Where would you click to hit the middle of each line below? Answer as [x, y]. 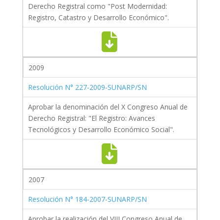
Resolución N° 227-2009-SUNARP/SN [87, 87]
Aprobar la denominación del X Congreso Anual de [108, 107]
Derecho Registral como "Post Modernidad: [97, 6]
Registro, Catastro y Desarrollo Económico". [98, 18]
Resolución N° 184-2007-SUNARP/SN [87, 199]
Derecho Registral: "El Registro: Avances [91, 118]
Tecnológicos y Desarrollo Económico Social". [101, 130]
